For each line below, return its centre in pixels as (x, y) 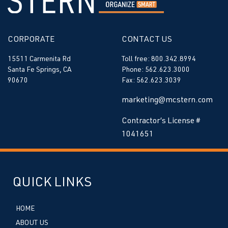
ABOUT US (32, 223)
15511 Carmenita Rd (39, 59)
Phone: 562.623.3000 (156, 70)
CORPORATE (31, 40)
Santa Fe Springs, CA (39, 70)
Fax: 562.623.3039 (151, 81)
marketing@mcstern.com (167, 101)
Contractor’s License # (161, 121)
